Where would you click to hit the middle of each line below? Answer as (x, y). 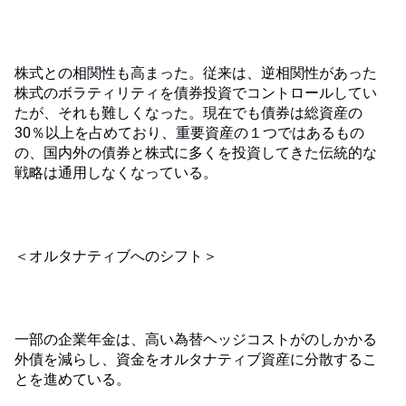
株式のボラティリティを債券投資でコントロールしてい (196, 93)
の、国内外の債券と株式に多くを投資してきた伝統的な (196, 153)
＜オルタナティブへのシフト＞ (116, 256)
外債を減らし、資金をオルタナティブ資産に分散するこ (196, 359)
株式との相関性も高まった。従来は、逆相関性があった (196, 73)
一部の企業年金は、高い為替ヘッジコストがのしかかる (196, 339)
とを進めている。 (72, 379)
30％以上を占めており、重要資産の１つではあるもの (189, 133)
